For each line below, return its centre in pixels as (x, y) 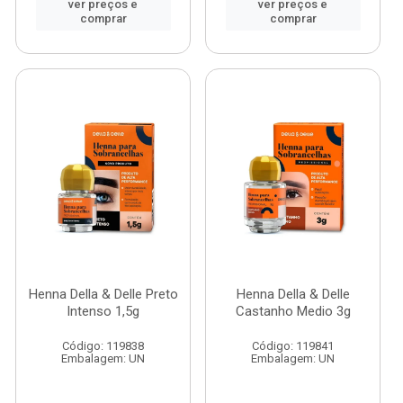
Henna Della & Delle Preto (103, 294)
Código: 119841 (293, 346)
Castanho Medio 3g (293, 311)
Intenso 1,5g (103, 311)
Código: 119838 (103, 346)
